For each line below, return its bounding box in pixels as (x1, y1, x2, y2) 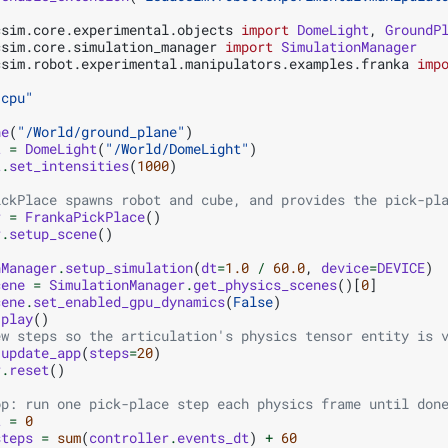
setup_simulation (65, 257, 193, 277)
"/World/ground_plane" (17, 121, 185, 141)
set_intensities (9, 155, 129, 175)
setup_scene (9, 223, 97, 243)
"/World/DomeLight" (105, 138, 249, 158)
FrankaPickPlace (25, 206, 145, 226)
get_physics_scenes (193, 274, 337, 294)
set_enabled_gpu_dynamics (33, 291, 225, 311)
